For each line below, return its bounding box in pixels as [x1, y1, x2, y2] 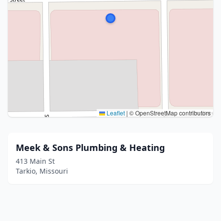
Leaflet [105, 109, 125, 117]
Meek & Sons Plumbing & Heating [16, 142, 165, 153]
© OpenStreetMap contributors [128, 109, 211, 117]
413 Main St [16, 156, 55, 166]
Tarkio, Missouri [16, 166, 68, 176]
